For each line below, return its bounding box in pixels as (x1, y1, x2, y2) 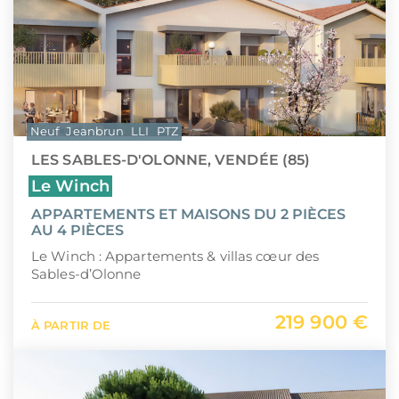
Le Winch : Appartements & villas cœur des (31, 248, 320, 265)
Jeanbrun (66, 125, 125, 138)
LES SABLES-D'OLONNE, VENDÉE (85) (31, 151, 311, 168)
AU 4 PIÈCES (31, 222, 124, 239)
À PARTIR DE (31, 319, 111, 332)
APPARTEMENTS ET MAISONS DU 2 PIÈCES (31, 206, 346, 223)
